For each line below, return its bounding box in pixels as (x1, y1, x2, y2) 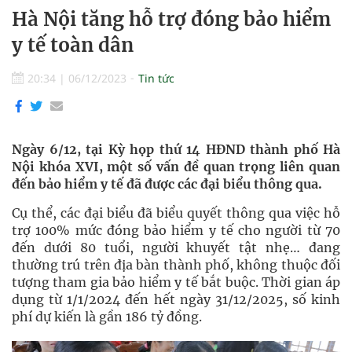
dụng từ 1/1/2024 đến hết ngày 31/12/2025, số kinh (12, 291, 340, 307)
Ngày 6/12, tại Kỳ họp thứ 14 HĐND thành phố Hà (12, 141, 340, 157)
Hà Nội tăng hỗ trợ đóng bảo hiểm (12, 7, 331, 31)
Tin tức (138, 71, 174, 86)
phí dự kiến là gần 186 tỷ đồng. (12, 309, 202, 324)
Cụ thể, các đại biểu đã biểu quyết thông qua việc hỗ (12, 205, 340, 221)
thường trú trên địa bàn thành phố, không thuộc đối (12, 257, 340, 273)
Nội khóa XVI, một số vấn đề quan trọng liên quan (12, 159, 340, 174)
